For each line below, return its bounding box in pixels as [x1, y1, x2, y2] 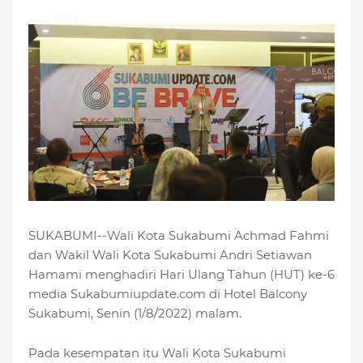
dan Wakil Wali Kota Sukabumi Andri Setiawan [28, 246, 312, 263]
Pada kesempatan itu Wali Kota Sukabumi [28, 344, 286, 361]
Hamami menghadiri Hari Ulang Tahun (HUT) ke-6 [28, 266, 335, 282]
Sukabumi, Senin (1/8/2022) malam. [28, 305, 241, 321]
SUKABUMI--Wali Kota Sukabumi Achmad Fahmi [28, 227, 329, 243]
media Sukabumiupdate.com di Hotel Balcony [28, 285, 307, 301]
